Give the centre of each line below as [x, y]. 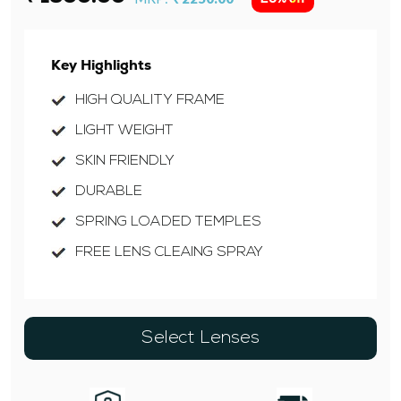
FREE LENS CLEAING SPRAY [169, 253]
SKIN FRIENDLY [125, 162]
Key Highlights [101, 65]
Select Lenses [200, 339]
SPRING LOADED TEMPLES [168, 222]
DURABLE [109, 192]
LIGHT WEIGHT [124, 131]
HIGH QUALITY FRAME [150, 101]
